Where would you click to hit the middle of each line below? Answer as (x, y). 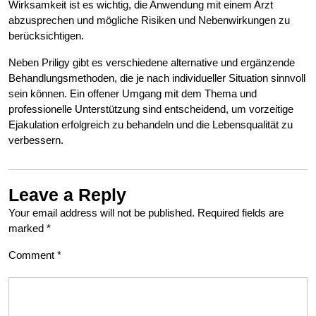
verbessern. (36, 140)
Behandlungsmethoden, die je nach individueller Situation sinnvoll (157, 78)
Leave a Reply (67, 195)
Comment (33, 255)
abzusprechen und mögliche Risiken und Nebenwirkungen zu (149, 20)
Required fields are (241, 213)
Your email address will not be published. (102, 213)
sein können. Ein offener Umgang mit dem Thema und (133, 94)
